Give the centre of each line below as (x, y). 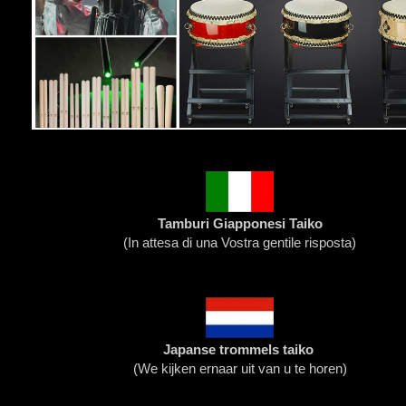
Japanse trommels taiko (238, 350)
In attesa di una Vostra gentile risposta (240, 243)
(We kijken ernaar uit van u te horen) (240, 369)
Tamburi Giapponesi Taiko (240, 224)
